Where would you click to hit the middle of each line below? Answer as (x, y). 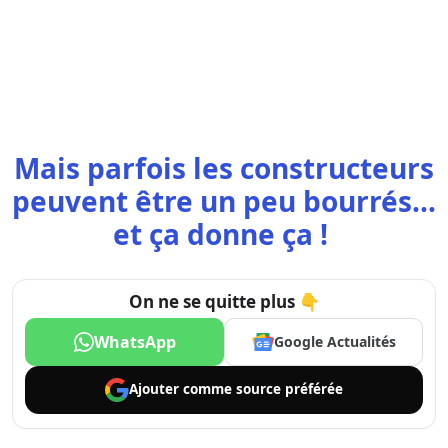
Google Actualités (334, 342)
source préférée (289, 389)
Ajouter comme (182, 389)
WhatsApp (134, 341)
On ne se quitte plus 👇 (224, 301)
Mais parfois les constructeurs (224, 167)
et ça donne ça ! (224, 233)
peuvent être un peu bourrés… (224, 200)
